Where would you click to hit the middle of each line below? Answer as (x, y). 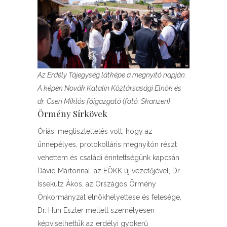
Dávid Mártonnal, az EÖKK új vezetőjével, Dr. (109, 171)
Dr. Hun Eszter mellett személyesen (96, 210)
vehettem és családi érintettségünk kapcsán (108, 158)
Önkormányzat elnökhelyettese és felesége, (109, 197)
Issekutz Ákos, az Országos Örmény (97, 184)
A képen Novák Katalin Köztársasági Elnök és (109, 88)
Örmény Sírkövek (72, 113)
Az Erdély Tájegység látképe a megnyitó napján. (112, 75)
